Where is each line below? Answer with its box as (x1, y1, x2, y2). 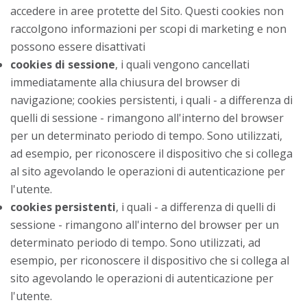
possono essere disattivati (10, 38, 145, 54)
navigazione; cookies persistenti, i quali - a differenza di (10, 92, 293, 108)
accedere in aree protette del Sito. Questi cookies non (10, 3, 284, 19)
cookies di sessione (10, 56, 115, 72)
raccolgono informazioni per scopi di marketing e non (10, 21, 286, 36)
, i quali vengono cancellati (115, 56, 249, 72)
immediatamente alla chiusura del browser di (10, 74, 240, 90)
